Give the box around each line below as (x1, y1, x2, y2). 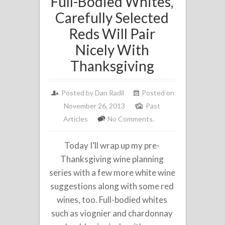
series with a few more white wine (49, 167, 175, 178)
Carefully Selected (55, 9, 169, 26)
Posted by (61, 88, 95, 97)
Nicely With (75, 41, 149, 58)
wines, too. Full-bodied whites (57, 194, 168, 205)
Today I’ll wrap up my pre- (64, 140, 160, 151)
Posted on (142, 88, 175, 97)
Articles (63, 114, 88, 123)
